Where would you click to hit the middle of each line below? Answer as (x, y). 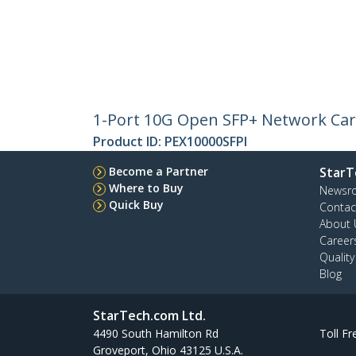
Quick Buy (136, 205)
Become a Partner (159, 172)
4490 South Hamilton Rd (156, 334)
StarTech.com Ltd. (149, 316)
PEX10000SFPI (206, 142)
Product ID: (129, 142)
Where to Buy (146, 188)
